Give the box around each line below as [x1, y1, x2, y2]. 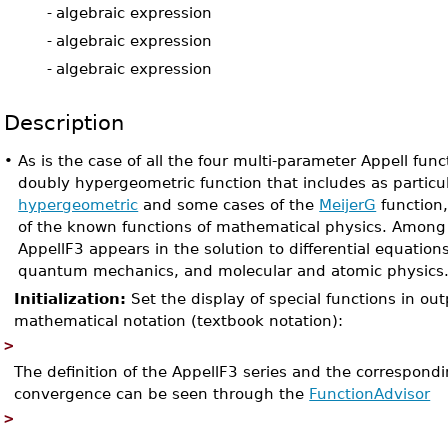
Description [4, 110, 125, 135]
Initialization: [14, 290, 127, 307]
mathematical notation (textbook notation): [14, 312, 344, 329]
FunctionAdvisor [309, 385, 431, 402]
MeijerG [319, 196, 377, 213]
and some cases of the [138, 196, 320, 213]
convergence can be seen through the [14, 385, 310, 402]
